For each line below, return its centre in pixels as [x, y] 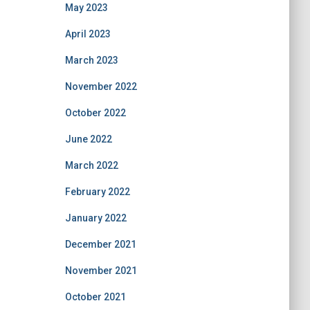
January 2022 [95, 218]
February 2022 [97, 192]
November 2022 [101, 86]
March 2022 [91, 165]
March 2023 [91, 60]
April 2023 [88, 34]
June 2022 [88, 139]
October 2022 [95, 113]
